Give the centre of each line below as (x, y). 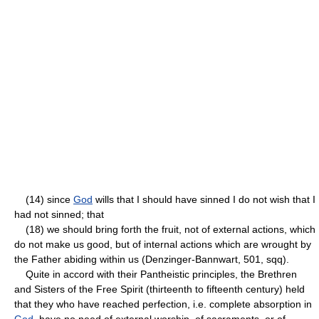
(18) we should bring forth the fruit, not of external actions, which (165, 229)
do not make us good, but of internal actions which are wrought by (163, 244)
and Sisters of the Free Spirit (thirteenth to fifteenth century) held (159, 289)
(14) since (44, 199)
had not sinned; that (59, 214)
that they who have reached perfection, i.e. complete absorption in (163, 304)
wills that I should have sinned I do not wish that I (204, 199)
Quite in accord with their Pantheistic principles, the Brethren (156, 274)
